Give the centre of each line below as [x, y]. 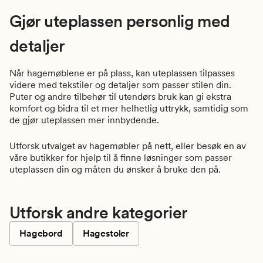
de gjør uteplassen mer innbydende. [84, 120]
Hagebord [41, 234]
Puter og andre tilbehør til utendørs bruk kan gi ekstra [120, 97]
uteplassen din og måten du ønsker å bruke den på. [115, 170]
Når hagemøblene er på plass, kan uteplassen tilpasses [122, 73]
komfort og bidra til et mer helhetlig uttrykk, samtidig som [129, 109]
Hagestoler [106, 234]
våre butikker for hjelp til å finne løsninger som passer [121, 158]
